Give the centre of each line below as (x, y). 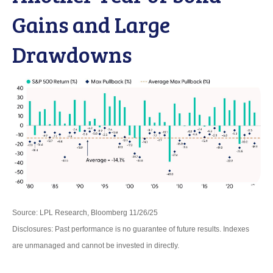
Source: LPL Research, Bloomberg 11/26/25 (85, 212)
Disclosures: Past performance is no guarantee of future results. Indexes (131, 229)
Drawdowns (72, 54)
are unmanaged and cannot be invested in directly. (96, 245)
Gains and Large (91, 24)
